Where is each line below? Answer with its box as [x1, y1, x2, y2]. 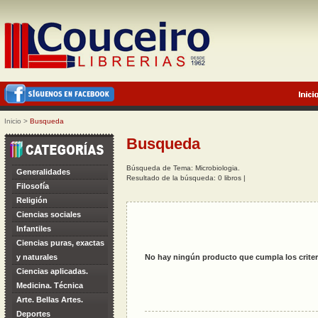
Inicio [4, 117, 21, 125]
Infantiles [16, 224, 51, 233]
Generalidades [16, 168, 70, 176]
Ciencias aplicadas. [16, 267, 88, 275]
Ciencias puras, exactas [16, 238, 104, 247]
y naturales [16, 253, 57, 261]
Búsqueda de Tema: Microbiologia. [126, 164, 240, 172]
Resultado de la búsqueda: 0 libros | [126, 174, 246, 182]
